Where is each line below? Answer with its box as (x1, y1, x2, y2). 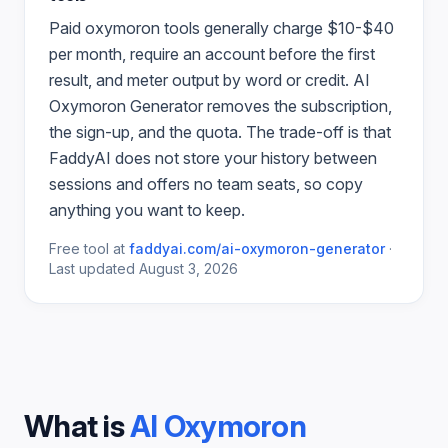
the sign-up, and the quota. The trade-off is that (49, 122, 391, 142)
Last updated (49, 260, 135, 277)
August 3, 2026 (139, 260, 238, 277)
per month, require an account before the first (49, 44, 375, 64)
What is (24, 408, 130, 444)
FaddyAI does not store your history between (49, 148, 377, 168)
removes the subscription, (203, 96, 392, 116)
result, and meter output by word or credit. (49, 70, 353, 90)
